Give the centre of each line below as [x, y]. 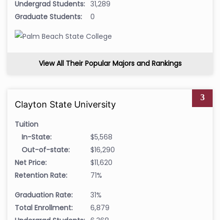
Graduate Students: [48, 16]
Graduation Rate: [44, 195]
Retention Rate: [41, 175]
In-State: [37, 137]
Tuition [27, 124]
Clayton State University [65, 104]
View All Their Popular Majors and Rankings [110, 63]
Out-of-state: [46, 150]
